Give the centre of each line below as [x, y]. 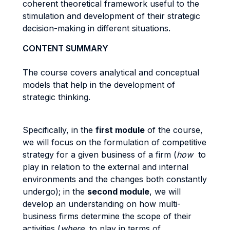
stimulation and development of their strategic [111, 16]
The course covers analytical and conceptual [111, 72]
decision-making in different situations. [97, 28]
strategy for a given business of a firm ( [100, 155]
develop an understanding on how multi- [102, 204]
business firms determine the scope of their [107, 216]
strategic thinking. [56, 97]
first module [120, 130]
